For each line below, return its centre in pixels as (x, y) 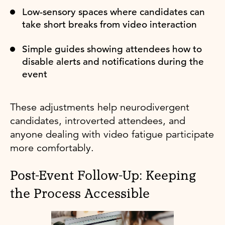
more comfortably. (52, 148)
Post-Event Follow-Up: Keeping (103, 176)
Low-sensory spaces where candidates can (114, 12)
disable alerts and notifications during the (113, 61)
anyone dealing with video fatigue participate (112, 134)
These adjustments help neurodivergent (100, 107)
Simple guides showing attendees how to (112, 49)
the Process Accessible (80, 194)
